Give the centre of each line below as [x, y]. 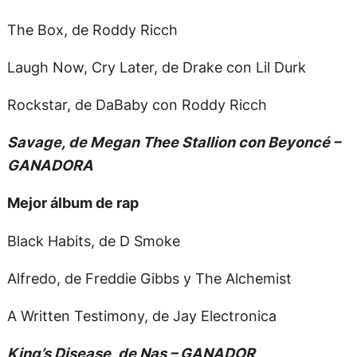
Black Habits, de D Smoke [93, 240]
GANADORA [50, 165]
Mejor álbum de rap [73, 203]
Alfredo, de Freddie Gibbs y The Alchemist [149, 278]
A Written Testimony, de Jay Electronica [141, 315]
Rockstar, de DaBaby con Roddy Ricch [137, 105]
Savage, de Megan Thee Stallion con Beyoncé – [173, 142]
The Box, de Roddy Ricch [92, 29]
